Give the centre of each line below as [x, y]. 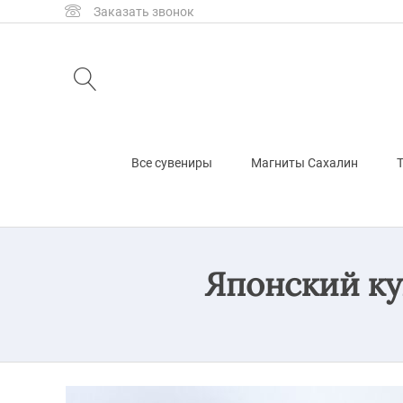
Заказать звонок [144, 12]
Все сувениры [171, 163]
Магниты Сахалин [304, 163]
